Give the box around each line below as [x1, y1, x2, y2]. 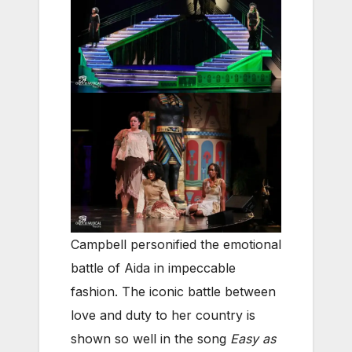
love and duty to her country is [71, 307, 255, 324]
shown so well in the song [71, 331, 230, 347]
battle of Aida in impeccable [71, 260, 236, 277]
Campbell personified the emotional [71, 236, 281, 253]
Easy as [230, 331, 276, 347]
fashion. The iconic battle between [71, 284, 276, 300]
